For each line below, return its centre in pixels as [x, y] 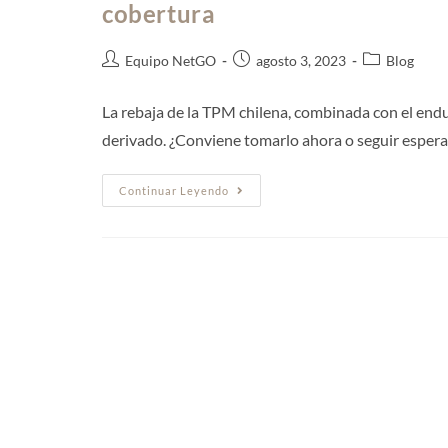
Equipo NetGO [170, 60]
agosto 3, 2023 [301, 60]
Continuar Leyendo [174, 190]
